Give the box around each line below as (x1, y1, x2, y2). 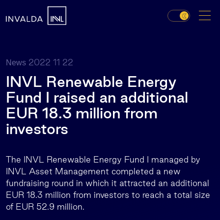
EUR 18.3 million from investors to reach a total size (6, 190, 210, 199)
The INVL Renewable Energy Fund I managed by (6, 155, 200, 164)
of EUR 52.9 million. (6, 202, 84, 211)
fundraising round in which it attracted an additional (6, 178, 209, 188)
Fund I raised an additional (6, 89, 188, 106)
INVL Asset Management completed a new (6, 166, 181, 176)
